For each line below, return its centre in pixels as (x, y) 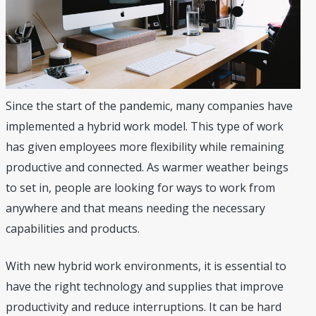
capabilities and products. (72, 229)
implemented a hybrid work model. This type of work (144, 127)
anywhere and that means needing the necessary (135, 208)
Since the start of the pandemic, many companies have (149, 106)
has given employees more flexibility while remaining (145, 147)
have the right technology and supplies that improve (144, 287)
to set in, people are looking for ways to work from (140, 188)
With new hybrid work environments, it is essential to (146, 266)
